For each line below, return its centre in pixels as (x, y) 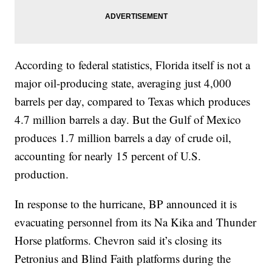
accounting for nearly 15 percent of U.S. (108, 156)
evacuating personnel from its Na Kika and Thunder (136, 222)
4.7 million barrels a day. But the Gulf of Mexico (128, 120)
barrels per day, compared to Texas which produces (133, 101)
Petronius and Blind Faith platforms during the (123, 259)
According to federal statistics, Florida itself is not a (133, 65)
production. (42, 174)
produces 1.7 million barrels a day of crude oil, (123, 138)
